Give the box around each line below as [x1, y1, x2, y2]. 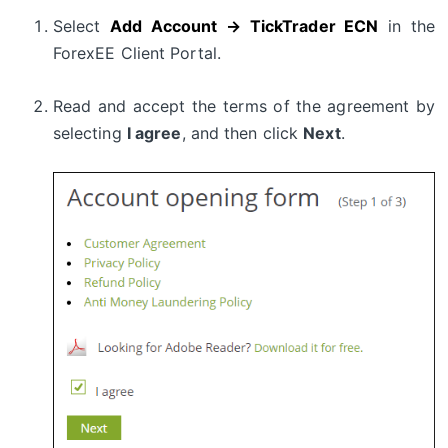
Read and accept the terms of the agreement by [52, 95, 436, 116]
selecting [52, 122, 127, 143]
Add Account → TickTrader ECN [109, 15, 379, 36]
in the [378, 15, 436, 36]
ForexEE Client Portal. [52, 42, 221, 63]
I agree [126, 122, 182, 143]
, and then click [181, 122, 304, 143]
